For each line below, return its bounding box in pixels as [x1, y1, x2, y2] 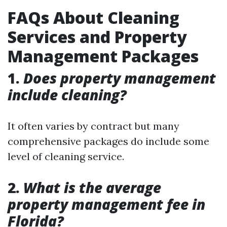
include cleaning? [8, 85, 127, 104]
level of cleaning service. [8, 150, 124, 163]
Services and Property [8, 26, 187, 48]
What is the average [23, 178, 161, 197]
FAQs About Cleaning [8, 7, 179, 28]
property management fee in [8, 195, 205, 214]
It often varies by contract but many [8, 120, 179, 132]
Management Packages [8, 45, 199, 67]
